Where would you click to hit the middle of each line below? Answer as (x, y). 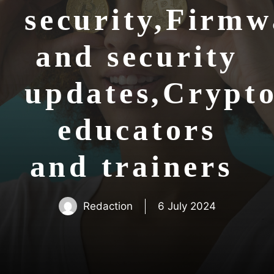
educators (137, 130)
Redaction (108, 206)
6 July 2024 (187, 206)
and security (137, 56)
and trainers (137, 166)
